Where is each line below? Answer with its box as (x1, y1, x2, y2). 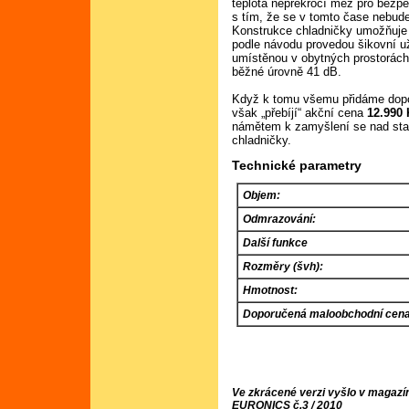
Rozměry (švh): (243, 260, 324, 274)
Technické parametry (232, 157, 362, 173)
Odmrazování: (243, 213, 317, 226)
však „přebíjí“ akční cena (232, 106, 368, 121)
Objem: (243, 189, 281, 203)
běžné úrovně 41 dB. (232, 65, 342, 79)
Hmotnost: (243, 284, 299, 298)
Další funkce (243, 236, 309, 250)
